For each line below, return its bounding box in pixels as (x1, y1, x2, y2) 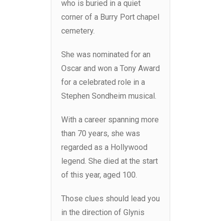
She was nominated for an (61, 50, 150, 60)
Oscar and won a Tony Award (61, 64, 160, 74)
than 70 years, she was (61, 129, 140, 139)
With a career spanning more (61, 115, 159, 125)
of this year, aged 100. (61, 170, 137, 180)
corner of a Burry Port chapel (61, 12, 159, 22)
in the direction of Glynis (61, 208, 145, 218)
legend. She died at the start (61, 156, 158, 166)
